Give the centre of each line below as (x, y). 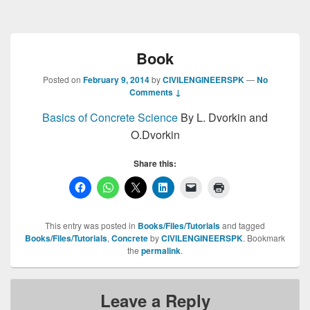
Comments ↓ (155, 92)
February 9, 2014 (116, 80)
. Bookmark (264, 238)
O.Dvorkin (155, 135)
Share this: (155, 163)
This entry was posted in (91, 225)
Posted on (63, 79)
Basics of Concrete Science (110, 117)
